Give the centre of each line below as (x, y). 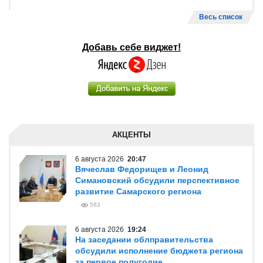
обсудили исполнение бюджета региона (159, 251)
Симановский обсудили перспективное (157, 180)
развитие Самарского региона (138, 191)
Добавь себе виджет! (131, 47)
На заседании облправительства (144, 240)
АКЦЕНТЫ (131, 135)
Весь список (221, 17)
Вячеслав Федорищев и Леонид (142, 169)
